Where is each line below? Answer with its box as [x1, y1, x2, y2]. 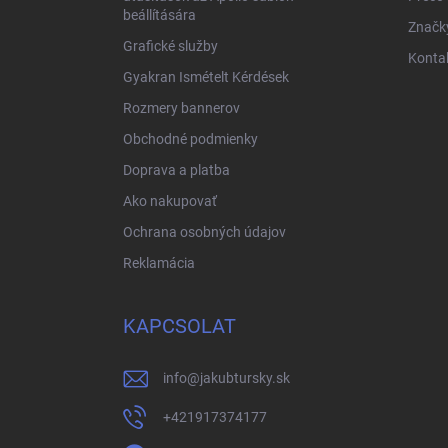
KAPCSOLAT [123, 314, 236, 338]
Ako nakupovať [123, 193, 217, 209]
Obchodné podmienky [123, 131, 258, 147]
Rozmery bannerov [123, 100, 240, 116]
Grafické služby [123, 38, 218, 54]
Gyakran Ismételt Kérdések [123, 69, 289, 85]
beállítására [123, 7, 196, 23]
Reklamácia [123, 255, 195, 271]
